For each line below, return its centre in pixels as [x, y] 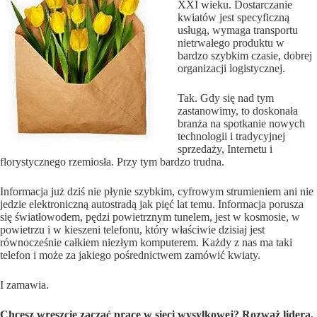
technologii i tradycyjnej [231, 137]
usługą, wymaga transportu [238, 30]
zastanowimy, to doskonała [238, 111]
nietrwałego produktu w [231, 43]
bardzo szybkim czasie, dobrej [245, 56]
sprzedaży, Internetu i [225, 149]
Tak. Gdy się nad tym [226, 98]
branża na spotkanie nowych [241, 124]
